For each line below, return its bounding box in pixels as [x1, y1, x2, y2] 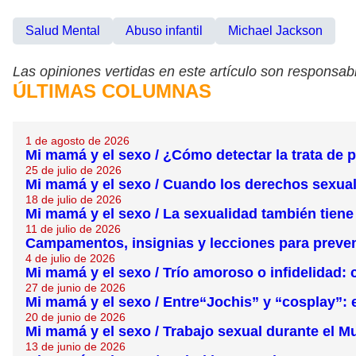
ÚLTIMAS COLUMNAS [13, 80, 211, 103]
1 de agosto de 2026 [25, 134, 130, 148]
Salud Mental [25, 24, 100, 38]
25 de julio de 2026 [25, 164, 122, 177]
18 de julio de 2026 [25, 193, 122, 207]
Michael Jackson [228, 24, 323, 38]
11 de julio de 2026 [25, 222, 121, 236]
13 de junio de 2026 [25, 340, 126, 354]
